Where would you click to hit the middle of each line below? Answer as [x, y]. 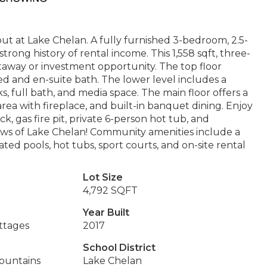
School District [119, 248]
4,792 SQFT [110, 190]
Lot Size [103, 177]
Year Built [106, 212]
